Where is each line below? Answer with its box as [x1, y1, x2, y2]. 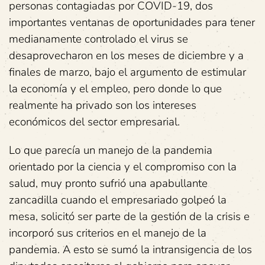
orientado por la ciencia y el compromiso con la [9, 159, 237, 175]
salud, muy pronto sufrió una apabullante [9, 176, 208, 192]
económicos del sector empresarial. [9, 114, 180, 130]
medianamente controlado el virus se [9, 31, 188, 47]
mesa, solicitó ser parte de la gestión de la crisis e [9, 209, 250, 225]
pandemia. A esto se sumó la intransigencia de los [9, 242, 252, 258]
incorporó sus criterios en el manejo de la [9, 225, 206, 241]
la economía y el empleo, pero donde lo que [9, 81, 222, 97]
